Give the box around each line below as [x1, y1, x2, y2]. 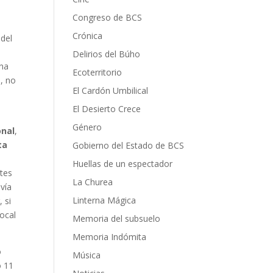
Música [73, 249, 101, 261]
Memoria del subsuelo [73, 213, 161, 225]
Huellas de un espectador [73, 158, 173, 170]
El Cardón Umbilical [73, 85, 149, 97]
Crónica [73, 30, 103, 42]
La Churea [73, 176, 113, 188]
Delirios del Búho [73, 48, 141, 60]
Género [73, 121, 102, 133]
